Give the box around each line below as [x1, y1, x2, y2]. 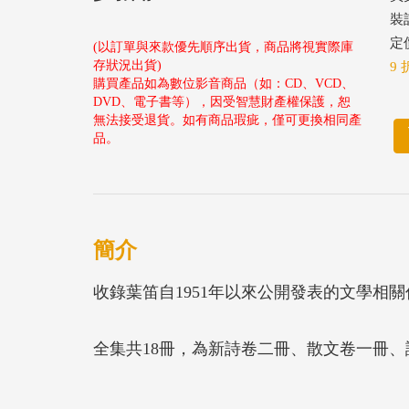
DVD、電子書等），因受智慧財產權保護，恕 [93, 95, 351, 109]
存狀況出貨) [93, 58, 162, 72]
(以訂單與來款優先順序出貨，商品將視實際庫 [93, 40, 353, 54]
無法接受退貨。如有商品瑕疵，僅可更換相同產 [93, 113, 362, 127]
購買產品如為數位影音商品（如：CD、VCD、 [93, 77, 354, 90]
